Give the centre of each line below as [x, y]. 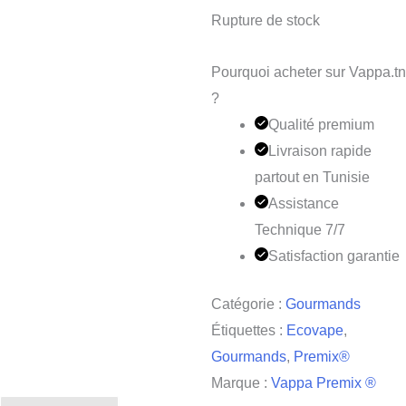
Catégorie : [248, 304]
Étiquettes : [248, 330]
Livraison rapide [319, 150]
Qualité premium [321, 124]
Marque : [241, 382]
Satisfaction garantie [333, 256]
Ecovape [314, 330]
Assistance [303, 203]
